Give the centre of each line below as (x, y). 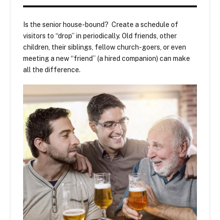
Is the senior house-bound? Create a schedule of (101, 25)
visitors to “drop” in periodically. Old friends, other (100, 36)
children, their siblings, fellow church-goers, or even (105, 47)
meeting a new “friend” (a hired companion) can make (107, 59)
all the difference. (52, 70)
